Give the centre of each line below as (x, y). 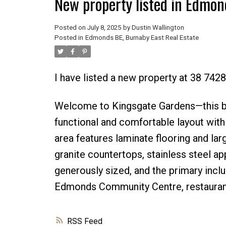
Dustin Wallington (158, 27)
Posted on (71, 27)
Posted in (69, 37)
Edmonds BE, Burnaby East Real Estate (142, 37)
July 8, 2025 (104, 27)
